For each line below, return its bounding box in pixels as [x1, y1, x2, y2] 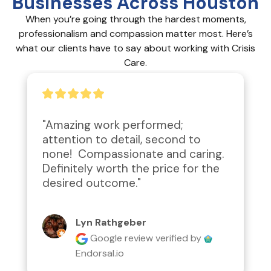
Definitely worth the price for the [42, 161, 220, 177]
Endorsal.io [76, 246, 124, 260]
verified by [155, 231, 204, 244]
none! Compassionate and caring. [42, 146, 224, 162]
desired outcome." [42, 175, 141, 191]
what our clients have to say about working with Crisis [16, 42, 255, 55]
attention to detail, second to [42, 132, 201, 148]
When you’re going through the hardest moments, [25, 13, 246, 26]
